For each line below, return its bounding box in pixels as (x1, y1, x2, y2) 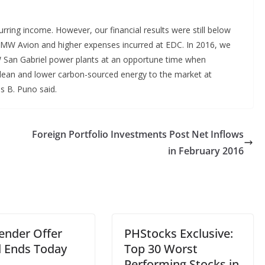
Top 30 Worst (124, 241, 198, 257)
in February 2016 (168, 144, 244, 157)
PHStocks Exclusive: (124, 225, 233, 241)
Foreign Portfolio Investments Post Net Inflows (32, 128, 244, 141)
